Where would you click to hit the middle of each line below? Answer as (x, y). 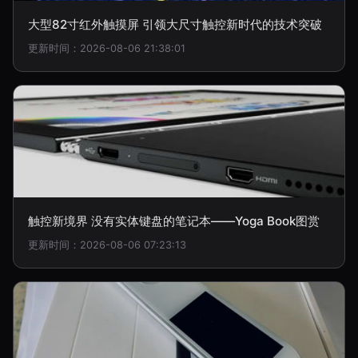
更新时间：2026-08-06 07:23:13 (107, 245)
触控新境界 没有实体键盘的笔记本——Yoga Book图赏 (174, 221)
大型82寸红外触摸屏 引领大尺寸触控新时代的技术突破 (175, 24)
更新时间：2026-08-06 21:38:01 (107, 48)
